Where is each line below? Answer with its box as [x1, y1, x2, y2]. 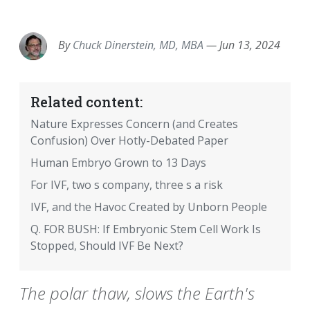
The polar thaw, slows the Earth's [19, 282, 255, 305]
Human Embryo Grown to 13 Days [30, 155, 206, 171]
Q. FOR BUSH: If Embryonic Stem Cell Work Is [30, 221, 261, 237]
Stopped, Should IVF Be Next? [30, 238, 183, 254]
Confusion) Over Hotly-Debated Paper [30, 133, 228, 149]
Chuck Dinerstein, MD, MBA [73, 37, 203, 53]
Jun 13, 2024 [219, 37, 280, 53]
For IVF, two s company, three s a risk [30, 177, 223, 193]
